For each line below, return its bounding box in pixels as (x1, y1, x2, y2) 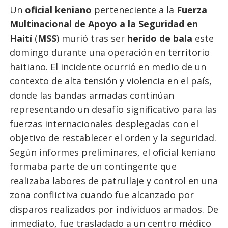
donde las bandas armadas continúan (9, 89, 174, 101)
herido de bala (127, 32, 192, 44)
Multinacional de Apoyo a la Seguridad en (9, 18, 198, 30)
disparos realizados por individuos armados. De (9, 203, 218, 215)
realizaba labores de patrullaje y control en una (9, 175, 218, 187)
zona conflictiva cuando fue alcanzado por (9, 189, 194, 201)
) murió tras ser (56, 32, 127, 44)
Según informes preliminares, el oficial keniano (9, 146, 216, 158)
